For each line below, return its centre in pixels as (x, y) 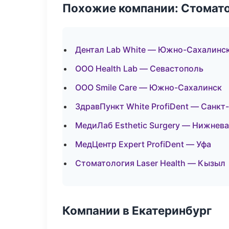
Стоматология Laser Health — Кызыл (150, 163)
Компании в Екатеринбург (137, 210)
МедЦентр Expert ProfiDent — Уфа (143, 144)
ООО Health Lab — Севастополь (139, 68)
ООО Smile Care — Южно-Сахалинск (148, 87)
